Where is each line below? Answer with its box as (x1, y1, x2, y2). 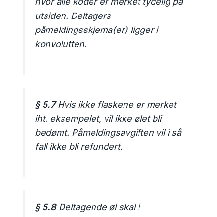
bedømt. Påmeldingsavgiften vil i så (35, 127, 182, 138)
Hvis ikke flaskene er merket (55, 99, 177, 110)
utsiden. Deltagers (35, 11, 111, 21)
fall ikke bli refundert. (35, 141, 123, 152)
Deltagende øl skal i (56, 202, 140, 213)
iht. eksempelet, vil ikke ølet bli (35, 113, 162, 124)
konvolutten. (35, 39, 87, 49)
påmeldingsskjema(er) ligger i (35, 25, 158, 35)
